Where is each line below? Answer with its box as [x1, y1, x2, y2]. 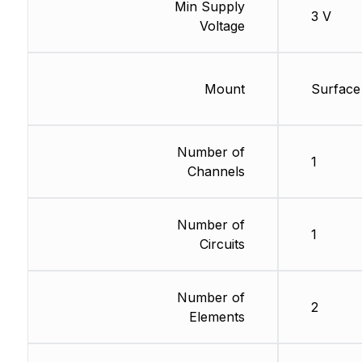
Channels [187, 163, 245, 180]
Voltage [199, 18, 245, 35]
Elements [188, 309, 245, 326]
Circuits [199, 236, 245, 253]
